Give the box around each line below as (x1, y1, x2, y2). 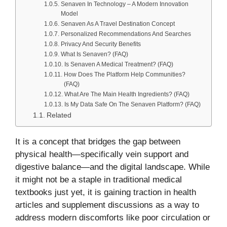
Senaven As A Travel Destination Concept (60, 20, 175, 28)
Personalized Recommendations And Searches (60, 30, 191, 38)
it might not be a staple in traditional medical (15, 175, 182, 185)
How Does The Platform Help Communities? (63, 71, 185, 79)
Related (46, 111, 71, 120)
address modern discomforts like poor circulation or (15, 213, 210, 223)
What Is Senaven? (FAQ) (60, 51, 128, 58)
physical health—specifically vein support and (15, 149, 188, 160)
